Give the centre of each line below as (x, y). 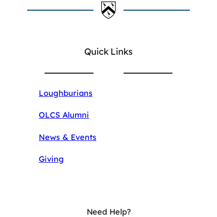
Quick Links (108, 51)
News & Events (68, 137)
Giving (51, 159)
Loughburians (66, 93)
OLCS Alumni (64, 115)
